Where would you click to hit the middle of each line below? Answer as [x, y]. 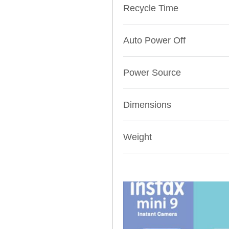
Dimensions [147, 105]
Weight [138, 137]
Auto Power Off [154, 41]
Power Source [152, 73]
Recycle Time [151, 8]
